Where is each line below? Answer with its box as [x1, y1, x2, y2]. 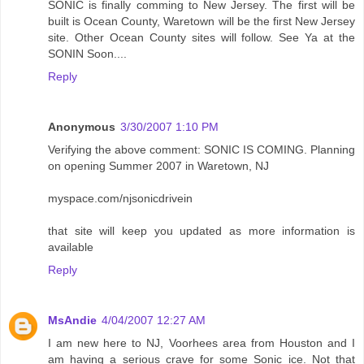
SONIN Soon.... [48, 46, 127, 60]
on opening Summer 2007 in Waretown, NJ [48, 158, 269, 172]
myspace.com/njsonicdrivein [48, 191, 193, 205]
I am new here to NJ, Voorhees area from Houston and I [48, 336, 355, 349]
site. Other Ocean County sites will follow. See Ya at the [48, 30, 355, 44]
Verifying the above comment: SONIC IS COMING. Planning [48, 142, 355, 156]
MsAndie [48, 313, 97, 327]
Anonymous [48, 119, 115, 133]
